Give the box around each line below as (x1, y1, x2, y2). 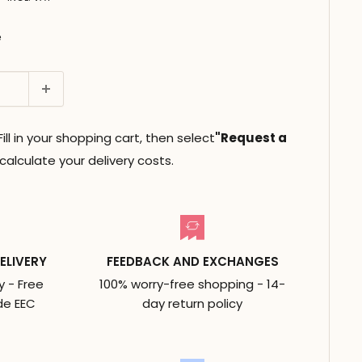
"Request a (215, 128, 287, 146)
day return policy (142, 294, 243, 312)
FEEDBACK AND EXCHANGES (106, 252, 279, 270)
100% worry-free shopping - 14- (99, 275, 286, 293)
